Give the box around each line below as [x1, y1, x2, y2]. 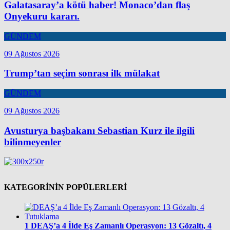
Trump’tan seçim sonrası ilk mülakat [4, 68, 160, 79]
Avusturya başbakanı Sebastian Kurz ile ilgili [4, 125, 195, 136]
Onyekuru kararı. [4, 10, 80, 22]
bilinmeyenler [4, 136, 61, 147]
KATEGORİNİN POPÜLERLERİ [4, 182, 127, 191]
